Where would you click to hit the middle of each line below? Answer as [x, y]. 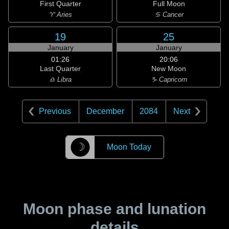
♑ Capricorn [169, 79]
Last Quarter [60, 68]
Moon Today [129, 147]
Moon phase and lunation [114, 209]
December [105, 111]
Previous [55, 111]
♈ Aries [60, 15]
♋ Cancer [169, 15]
